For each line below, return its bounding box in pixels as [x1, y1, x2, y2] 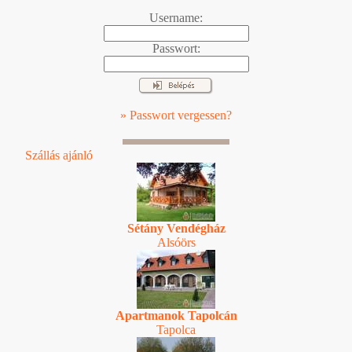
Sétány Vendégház [126, 221, 225, 235]
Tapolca [156, 322, 196, 336]
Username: [149, 10, 203, 24]
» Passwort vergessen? [120, 108, 232, 122]
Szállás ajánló [25, 148, 93, 162]
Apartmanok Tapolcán [115, 308, 237, 322]
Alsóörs [156, 235, 196, 249]
